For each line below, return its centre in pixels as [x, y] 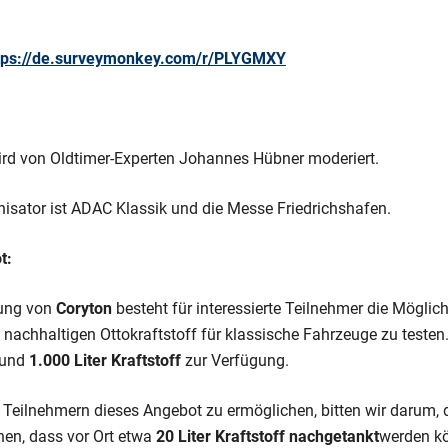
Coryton [86, 308]
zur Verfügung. [235, 360]
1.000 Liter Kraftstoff [105, 360]
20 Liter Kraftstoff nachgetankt [267, 436]
